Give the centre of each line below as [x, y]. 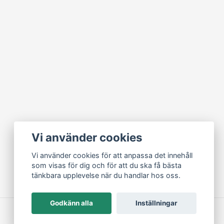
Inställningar [156, 203]
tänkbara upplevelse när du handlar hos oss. [106, 175]
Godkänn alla [72, 203]
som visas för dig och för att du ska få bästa [107, 165]
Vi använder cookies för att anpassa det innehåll [112, 155]
